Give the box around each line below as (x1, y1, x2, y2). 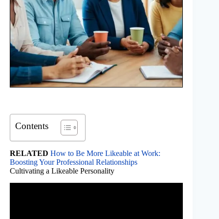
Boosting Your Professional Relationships (10, 158, 137, 167)
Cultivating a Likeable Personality (10, 167, 114, 175)
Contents (15, 121, 48, 131)
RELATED (10, 149, 48, 158)
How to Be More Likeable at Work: (50, 149, 160, 158)
